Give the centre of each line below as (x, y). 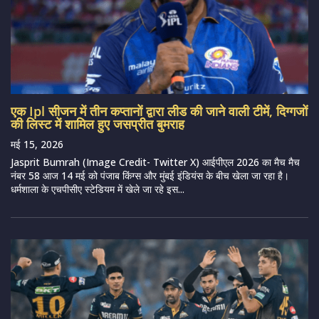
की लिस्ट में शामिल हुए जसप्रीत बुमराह (98, 124)
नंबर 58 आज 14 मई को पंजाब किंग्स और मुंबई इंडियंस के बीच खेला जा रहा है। (150, 175)
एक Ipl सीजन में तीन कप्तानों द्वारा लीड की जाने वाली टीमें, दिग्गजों (159, 111)
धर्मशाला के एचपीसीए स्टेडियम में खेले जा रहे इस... (98, 189)
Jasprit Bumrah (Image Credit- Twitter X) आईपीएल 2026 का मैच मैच (155, 162)
